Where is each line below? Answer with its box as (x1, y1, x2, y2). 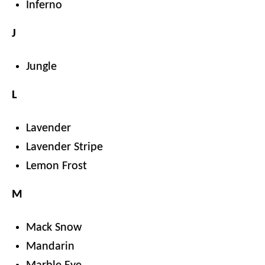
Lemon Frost (26, 160, 87, 172)
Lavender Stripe (26, 141, 103, 153)
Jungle (26, 61, 57, 73)
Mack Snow (26, 222, 82, 234)
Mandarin (26, 241, 75, 253)
